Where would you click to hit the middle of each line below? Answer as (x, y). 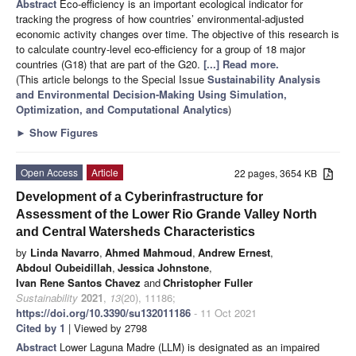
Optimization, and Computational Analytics (122, 110)
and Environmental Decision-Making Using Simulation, (151, 95)
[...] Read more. (241, 64)
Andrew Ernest (234, 253)
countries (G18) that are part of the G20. (110, 64)
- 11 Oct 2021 (224, 313)
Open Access (49, 172)
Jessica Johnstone (163, 268)
